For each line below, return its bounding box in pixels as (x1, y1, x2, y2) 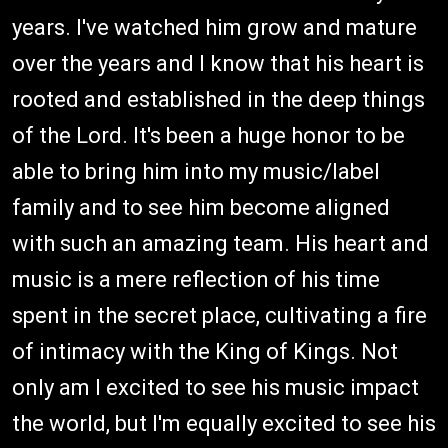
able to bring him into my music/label (12, 158, 380, 184)
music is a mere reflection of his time (12, 266, 380, 292)
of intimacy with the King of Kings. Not (12, 338, 398, 364)
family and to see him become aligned (12, 194, 390, 220)
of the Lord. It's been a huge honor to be (12, 122, 405, 148)
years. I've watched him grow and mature (12, 14, 417, 40)
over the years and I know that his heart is (12, 50, 424, 76)
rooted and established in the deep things (12, 86, 425, 112)
